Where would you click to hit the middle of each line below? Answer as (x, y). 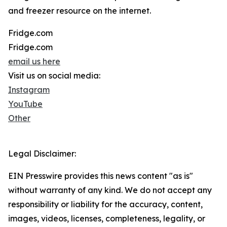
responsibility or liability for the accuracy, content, (105, 204)
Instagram (29, 90)
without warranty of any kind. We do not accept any (110, 190)
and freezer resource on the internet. (80, 11)
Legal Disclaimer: (42, 154)
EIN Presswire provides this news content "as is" (101, 176)
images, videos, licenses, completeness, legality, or (107, 219)
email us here (34, 62)
